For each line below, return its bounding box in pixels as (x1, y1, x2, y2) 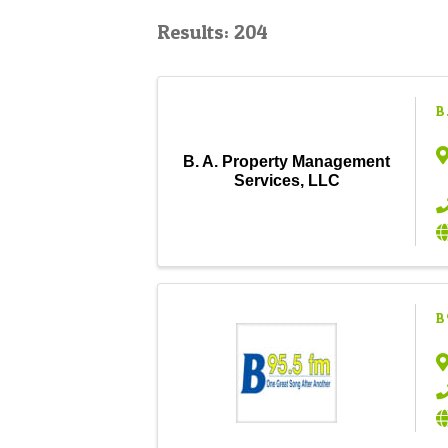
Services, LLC (233, 172, 340, 189)
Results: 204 (157, 20, 268, 44)
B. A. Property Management (183, 153, 390, 170)
